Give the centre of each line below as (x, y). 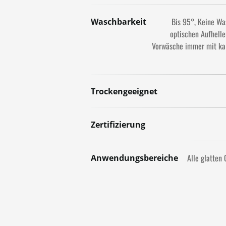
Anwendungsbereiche (134, 158)
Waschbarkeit (119, 22)
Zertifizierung (118, 125)
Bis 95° (183, 22)
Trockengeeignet (124, 91)
